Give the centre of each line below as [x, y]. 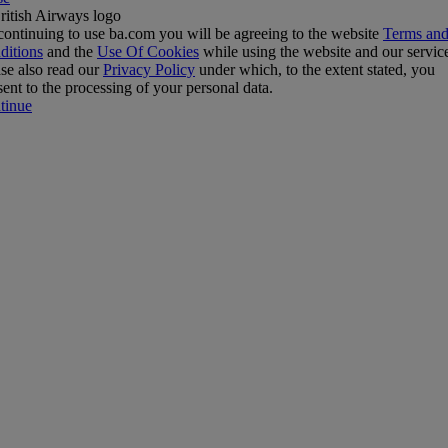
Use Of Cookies [148, 51]
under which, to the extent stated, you [315, 69]
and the [70, 51]
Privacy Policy [149, 69]
